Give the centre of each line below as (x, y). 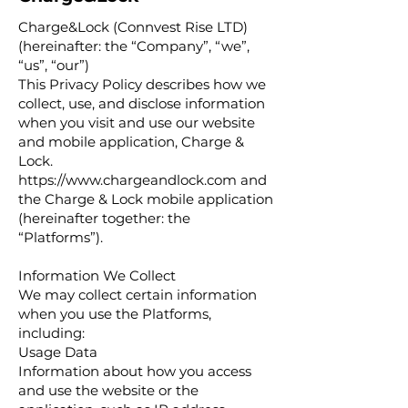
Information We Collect (97, 275)
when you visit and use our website (137, 122)
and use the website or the (108, 390)
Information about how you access (135, 371)
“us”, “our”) (54, 65)
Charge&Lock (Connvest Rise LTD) (133, 27)
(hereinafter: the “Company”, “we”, (134, 46)
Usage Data (58, 352)
